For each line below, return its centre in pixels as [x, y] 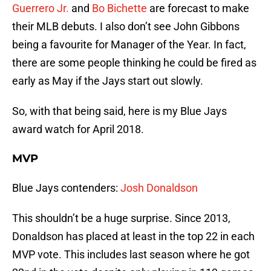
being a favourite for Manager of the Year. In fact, [129, 45]
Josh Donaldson [159, 188]
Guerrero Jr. [41, 8]
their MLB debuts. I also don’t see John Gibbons [126, 27]
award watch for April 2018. [78, 129]
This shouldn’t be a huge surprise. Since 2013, [121, 218]
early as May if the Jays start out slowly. [108, 81]
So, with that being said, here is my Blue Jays [119, 111]
